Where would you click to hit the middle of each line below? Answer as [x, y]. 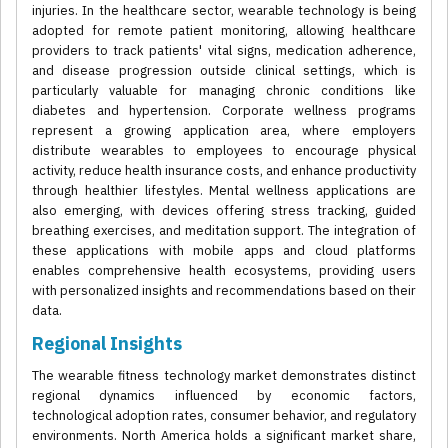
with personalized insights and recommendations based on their [224, 291]
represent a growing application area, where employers [224, 131]
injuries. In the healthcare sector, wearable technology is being [224, 11]
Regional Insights [107, 344]
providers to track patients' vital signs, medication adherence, [224, 51]
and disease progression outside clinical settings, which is [224, 71]
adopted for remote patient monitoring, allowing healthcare [224, 31]
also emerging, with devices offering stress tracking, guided [224, 211]
